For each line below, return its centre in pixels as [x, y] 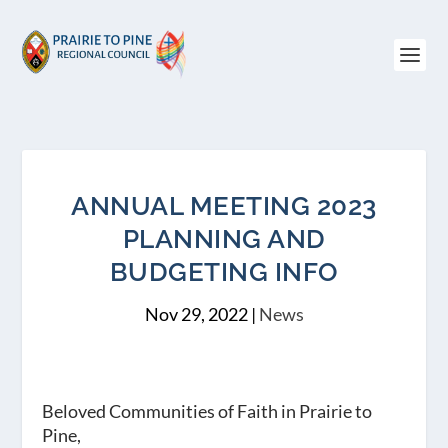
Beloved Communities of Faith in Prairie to [207, 411]
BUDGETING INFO [224, 272]
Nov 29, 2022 [196, 314]
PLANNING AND [224, 239]
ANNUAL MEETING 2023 [224, 206]
